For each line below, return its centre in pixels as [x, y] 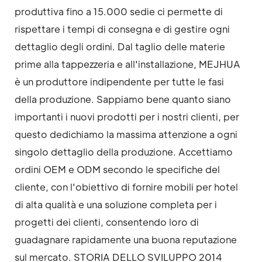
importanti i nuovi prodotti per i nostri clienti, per [127, 117]
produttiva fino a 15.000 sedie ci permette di [119, 12]
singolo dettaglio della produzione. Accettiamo [124, 152]
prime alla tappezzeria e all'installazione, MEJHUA [127, 64]
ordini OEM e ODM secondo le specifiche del [117, 170]
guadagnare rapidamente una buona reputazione [126, 240]
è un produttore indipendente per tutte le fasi [119, 82]
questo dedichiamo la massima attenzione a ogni [126, 135]
